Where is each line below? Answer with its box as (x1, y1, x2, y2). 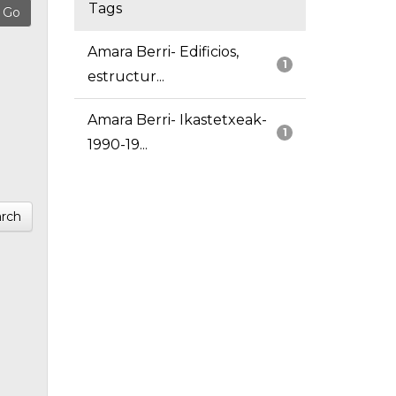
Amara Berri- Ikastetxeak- (87, 111, 267, 129)
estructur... (87, 68, 164, 86)
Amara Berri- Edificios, (87, 43, 239, 61)
